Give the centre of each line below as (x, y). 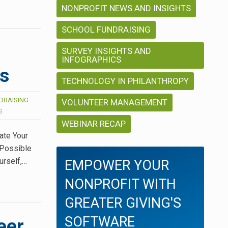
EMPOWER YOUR (117, 166)
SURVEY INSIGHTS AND (106, 51)
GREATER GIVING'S (123, 203)
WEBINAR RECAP (94, 124)
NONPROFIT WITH (120, 184)
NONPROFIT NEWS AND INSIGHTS (126, 8)
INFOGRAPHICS (91, 60)
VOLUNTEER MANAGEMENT (115, 103)
